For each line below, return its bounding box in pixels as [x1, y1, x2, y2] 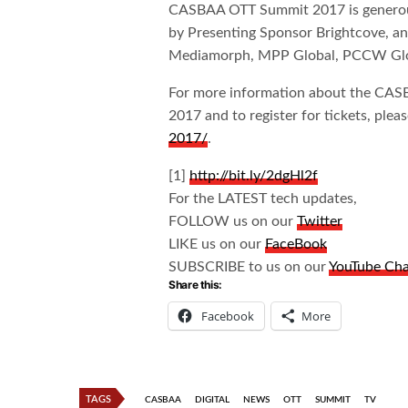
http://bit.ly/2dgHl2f [189, 168, 319, 184]
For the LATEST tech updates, [168, 191, 358, 207]
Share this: [168, 278, 223, 292]
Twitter [297, 214, 343, 229]
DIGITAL [195, 395, 229, 405]
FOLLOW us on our [168, 214, 298, 229]
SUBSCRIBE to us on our [168, 260, 330, 275]
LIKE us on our [168, 237, 266, 252]
